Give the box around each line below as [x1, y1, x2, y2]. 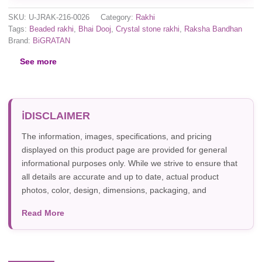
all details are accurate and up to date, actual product [22, 171, 219, 181]
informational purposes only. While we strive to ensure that [22, 158, 237, 168]
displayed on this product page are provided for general [22, 144, 227, 154]
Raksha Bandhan [184, 25, 242, 33]
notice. [22, 239, 46, 249]
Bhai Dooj [78, 25, 111, 33]
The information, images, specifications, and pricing [22, 131, 212, 141]
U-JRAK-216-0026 [29, 13, 89, 22]
